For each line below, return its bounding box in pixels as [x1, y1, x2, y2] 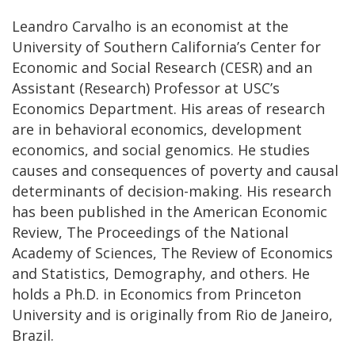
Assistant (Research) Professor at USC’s [12, 78, 280, 97]
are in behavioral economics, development [12, 119, 302, 139]
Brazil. [12, 325, 54, 345]
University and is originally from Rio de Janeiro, [12, 304, 333, 324]
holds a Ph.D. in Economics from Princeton [12, 284, 301, 303]
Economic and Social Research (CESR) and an [12, 57, 312, 77]
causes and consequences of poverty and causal [12, 160, 338, 180]
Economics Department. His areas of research [12, 98, 325, 118]
